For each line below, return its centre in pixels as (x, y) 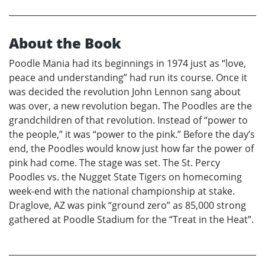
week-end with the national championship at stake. (122, 191)
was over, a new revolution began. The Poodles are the (130, 106)
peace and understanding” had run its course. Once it (128, 77)
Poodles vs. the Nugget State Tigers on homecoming (125, 177)
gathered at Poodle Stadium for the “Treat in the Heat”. (131, 219)
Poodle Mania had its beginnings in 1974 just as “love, (127, 63)
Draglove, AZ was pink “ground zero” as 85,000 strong (127, 205)
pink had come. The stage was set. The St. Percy (114, 162)
